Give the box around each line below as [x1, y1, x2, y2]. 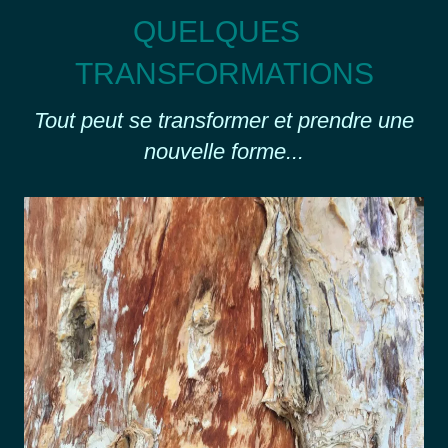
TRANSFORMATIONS [74, 57, 374, 90]
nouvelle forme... [144, 139, 304, 164]
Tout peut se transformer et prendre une [34, 108, 414, 133]
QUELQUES [132, 15, 316, 48]
